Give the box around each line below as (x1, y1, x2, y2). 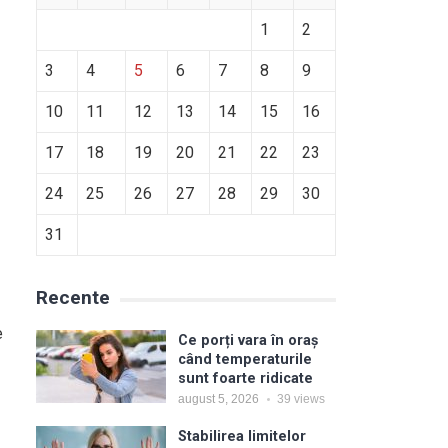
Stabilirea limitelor (178, 428, 306, 445)
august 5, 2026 (178, 392, 259, 406)
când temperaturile (178, 351, 312, 368)
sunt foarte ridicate (178, 370, 313, 387)
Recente (36, 286, 110, 309)
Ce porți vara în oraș (178, 332, 318, 349)
